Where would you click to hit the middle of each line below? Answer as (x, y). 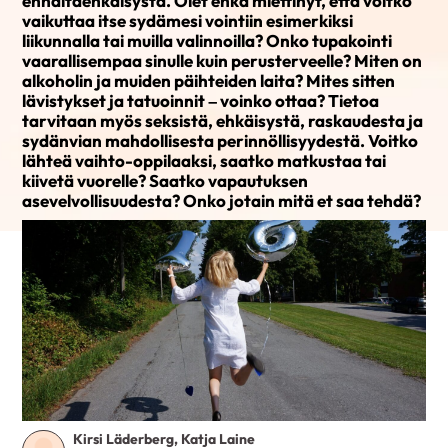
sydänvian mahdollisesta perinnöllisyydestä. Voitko (220, 140)
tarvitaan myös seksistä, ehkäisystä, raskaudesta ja (223, 120)
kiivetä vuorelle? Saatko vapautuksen (165, 180)
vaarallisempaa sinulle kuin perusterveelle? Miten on (222, 60)
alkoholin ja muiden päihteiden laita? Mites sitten (209, 80)
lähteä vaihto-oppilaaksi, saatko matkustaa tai (204, 160)
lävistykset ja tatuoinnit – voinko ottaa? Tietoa (201, 100)
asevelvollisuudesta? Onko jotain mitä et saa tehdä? (222, 200)
